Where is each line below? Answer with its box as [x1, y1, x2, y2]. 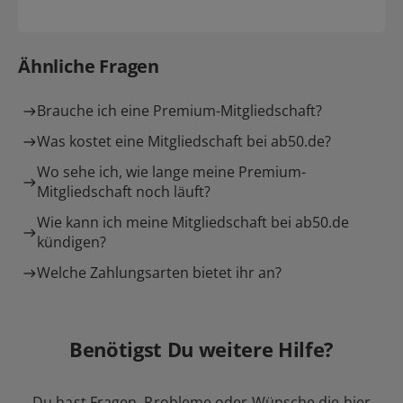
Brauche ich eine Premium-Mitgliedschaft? [37, 100, 322, 121]
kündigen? [37, 231, 106, 252]
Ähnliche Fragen [18, 53, 159, 78]
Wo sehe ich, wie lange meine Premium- [37, 161, 306, 182]
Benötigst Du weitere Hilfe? [68, 335, 335, 363]
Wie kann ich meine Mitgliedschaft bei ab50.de [37, 211, 349, 232]
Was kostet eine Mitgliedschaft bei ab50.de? [37, 130, 331, 151]
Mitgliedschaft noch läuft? [37, 181, 210, 201]
